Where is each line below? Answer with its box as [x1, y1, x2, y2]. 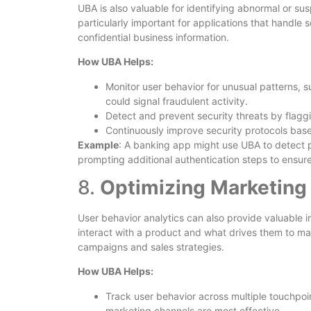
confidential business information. [78, 31, 229, 43]
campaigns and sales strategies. [78, 240, 224, 253]
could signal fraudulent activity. [106, 94, 248, 107]
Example [78, 138, 119, 151]
